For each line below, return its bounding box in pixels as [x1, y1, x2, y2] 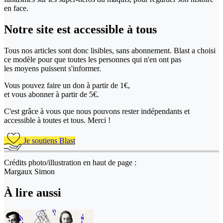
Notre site [4, 22, 57, 36]
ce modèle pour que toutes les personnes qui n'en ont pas [4, 55, 181, 64]
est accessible [57, 22, 127, 36]
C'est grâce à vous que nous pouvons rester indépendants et [4, 107, 190, 115]
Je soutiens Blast [21, 136, 75, 145]
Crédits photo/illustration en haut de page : [4, 158, 136, 167]
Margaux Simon [4, 167, 55, 176]
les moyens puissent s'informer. [4, 64, 101, 73]
